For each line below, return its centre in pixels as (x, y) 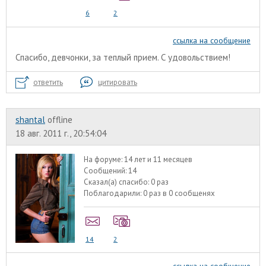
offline (60, 120)
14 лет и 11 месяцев (159, 160)
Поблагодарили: (114, 194)
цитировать (118, 83)
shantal (30, 120)
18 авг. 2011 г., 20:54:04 (61, 134)
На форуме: (104, 160)
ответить (48, 83)
